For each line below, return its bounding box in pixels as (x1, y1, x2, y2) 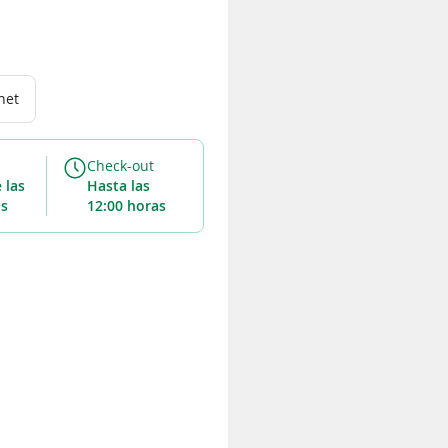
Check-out (86, 156, 154, 176)
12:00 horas (86, 196, 166, 216)
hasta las (86, 176, 98, 196)
